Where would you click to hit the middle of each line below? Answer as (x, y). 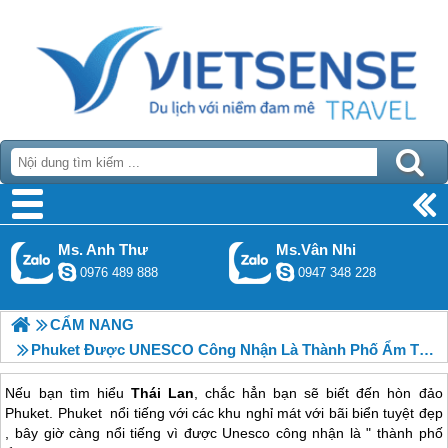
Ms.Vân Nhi (316, 249)
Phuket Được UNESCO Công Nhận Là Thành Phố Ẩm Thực (225, 349)
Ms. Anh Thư (103, 249)
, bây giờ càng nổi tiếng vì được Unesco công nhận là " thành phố (224, 433)
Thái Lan (162, 393)
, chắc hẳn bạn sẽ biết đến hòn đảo (318, 393)
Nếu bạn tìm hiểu (68, 393)
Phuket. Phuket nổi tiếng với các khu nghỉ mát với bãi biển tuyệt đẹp (224, 413)
